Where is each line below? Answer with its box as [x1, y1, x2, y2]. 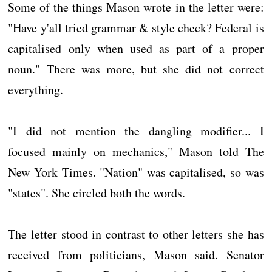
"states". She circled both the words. [8, 185, 186, 202]
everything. [8, 81, 64, 98]
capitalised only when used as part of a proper [8, 40, 264, 57]
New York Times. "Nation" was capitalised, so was [8, 164, 264, 181]
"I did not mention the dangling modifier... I [8, 123, 264, 140]
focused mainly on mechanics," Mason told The [8, 143, 264, 160]
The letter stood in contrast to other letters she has [8, 226, 264, 243]
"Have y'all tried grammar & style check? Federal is [8, 19, 264, 36]
